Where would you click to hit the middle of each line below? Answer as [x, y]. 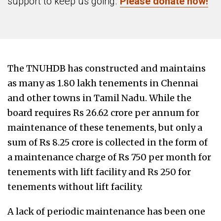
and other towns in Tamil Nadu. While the [99, 98]
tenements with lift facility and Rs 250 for [99, 172]
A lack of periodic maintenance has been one [106, 212]
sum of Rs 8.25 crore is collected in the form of [108, 143]
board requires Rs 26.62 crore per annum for [103, 113]
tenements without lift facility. [75, 187]
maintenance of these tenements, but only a [105, 128]
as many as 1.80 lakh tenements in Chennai [103, 83]
